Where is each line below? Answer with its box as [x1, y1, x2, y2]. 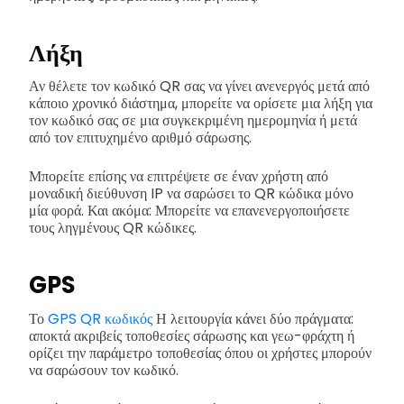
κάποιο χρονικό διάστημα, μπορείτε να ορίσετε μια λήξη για [29, 93, 372, 115]
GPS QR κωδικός [48, 308, 152, 329]
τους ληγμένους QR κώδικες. [29, 217, 197, 239]
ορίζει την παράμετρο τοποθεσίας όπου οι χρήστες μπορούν [29, 342, 372, 363]
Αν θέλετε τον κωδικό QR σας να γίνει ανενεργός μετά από [29, 76, 370, 97]
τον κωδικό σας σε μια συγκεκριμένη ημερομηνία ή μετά [29, 110, 357, 132]
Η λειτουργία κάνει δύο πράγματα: [152, 308, 353, 329]
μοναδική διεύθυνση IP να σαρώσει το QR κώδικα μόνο [29, 183, 353, 205]
